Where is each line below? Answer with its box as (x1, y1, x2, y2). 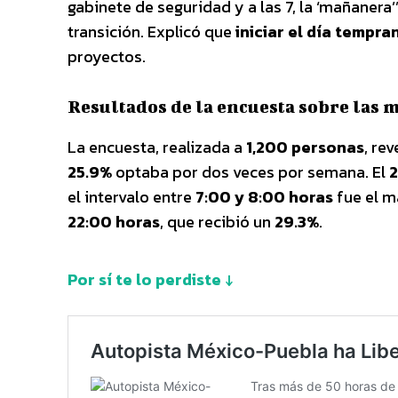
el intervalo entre (68, 184, 195, 209)
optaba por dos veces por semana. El (112, 159, 389, 184)
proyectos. (68, 44, 146, 68)
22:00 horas (68, 209, 160, 234)
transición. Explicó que (68, 19, 235, 44)
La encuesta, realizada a (68, 134, 246, 159)
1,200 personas (246, 134, 364, 159)
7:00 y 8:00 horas (195, 184, 333, 209)
